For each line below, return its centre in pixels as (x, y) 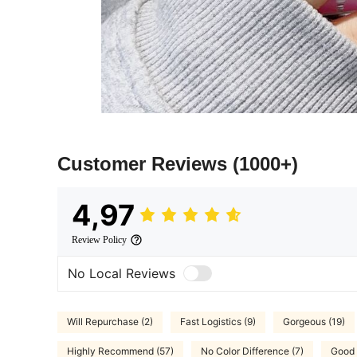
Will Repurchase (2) (110, 322)
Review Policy (99, 239)
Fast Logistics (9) (218, 322)
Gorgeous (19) (314, 322)
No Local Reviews (122, 274)
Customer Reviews (145, 163)
